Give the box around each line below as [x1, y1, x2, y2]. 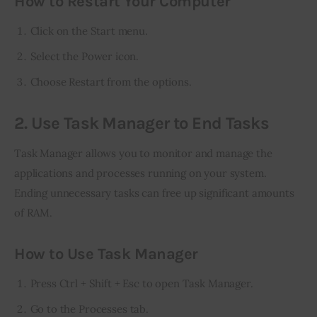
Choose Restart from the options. [30, 75, 192, 88]
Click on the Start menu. [30, 23, 148, 38]
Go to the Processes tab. [30, 301, 149, 316]
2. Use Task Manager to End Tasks [14, 113, 269, 134]
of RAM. [14, 205, 52, 219]
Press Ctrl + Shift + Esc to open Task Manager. [30, 276, 253, 290]
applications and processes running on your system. [14, 166, 270, 180]
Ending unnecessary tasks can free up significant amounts [14, 185, 297, 200]
